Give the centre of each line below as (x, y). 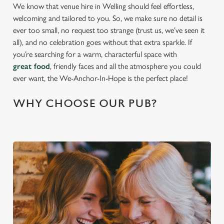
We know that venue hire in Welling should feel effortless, (103, 6)
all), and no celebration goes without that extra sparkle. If (102, 42)
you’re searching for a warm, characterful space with (95, 54)
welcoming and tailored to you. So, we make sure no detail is (108, 18)
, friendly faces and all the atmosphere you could (125, 66)
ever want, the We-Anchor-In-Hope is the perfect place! (100, 78)
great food (31, 66)
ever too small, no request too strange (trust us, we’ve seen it (109, 30)
